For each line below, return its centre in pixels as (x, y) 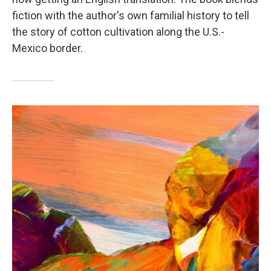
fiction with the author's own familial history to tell (131, 16)
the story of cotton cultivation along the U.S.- (118, 32)
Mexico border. (47, 48)
